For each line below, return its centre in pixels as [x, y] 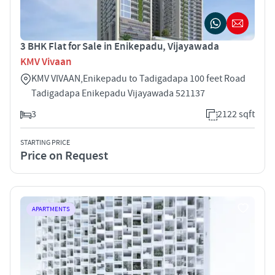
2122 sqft [236, 114]
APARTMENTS [51, 209]
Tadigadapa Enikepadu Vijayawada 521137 [118, 93]
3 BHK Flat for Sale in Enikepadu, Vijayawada [120, 46]
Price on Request [64, 156]
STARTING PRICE [45, 142]
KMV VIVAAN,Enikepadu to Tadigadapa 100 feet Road [138, 78]
